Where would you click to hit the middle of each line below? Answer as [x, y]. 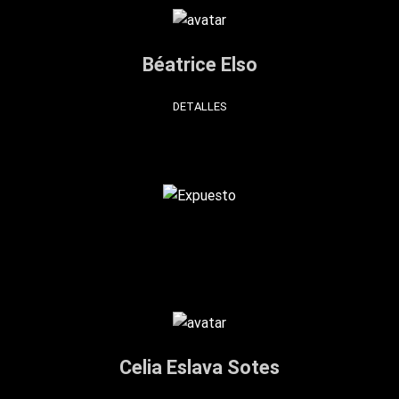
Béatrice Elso [199, 64]
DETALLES [199, 107]
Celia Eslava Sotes [199, 368]
